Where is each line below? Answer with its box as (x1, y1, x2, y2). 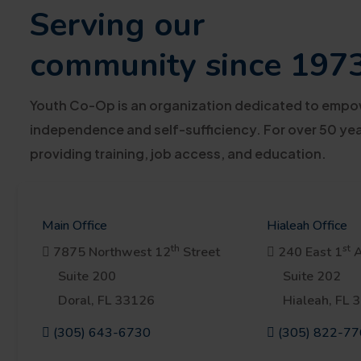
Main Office (42, 217, 107, 234)
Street (180, 243, 220, 261)
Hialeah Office (266, 217, 347, 234)
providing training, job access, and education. (30, 145, 326, 162)
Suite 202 (282, 268, 341, 285)
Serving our (30, 3, 205, 47)
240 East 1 (274, 243, 342, 261)
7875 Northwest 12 (50, 243, 171, 261)
